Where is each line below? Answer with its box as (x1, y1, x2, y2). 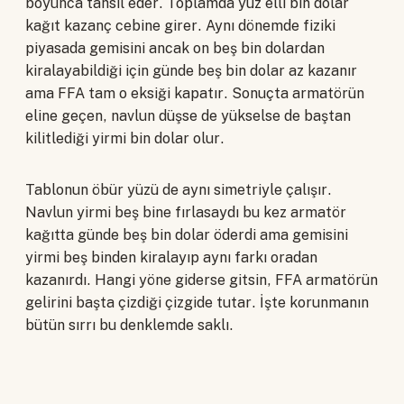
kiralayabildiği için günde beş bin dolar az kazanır (25, 62, 357, 80)
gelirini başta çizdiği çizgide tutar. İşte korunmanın (25, 294, 369, 312)
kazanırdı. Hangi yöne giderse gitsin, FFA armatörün (25, 271, 378, 289)
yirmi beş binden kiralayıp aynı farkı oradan (25, 249, 317, 267)
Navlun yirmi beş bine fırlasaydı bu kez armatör (25, 204, 346, 222)
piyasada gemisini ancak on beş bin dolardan (25, 40, 325, 58)
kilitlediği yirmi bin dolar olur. (25, 130, 225, 148)
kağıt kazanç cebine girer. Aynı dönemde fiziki (25, 17, 335, 35)
